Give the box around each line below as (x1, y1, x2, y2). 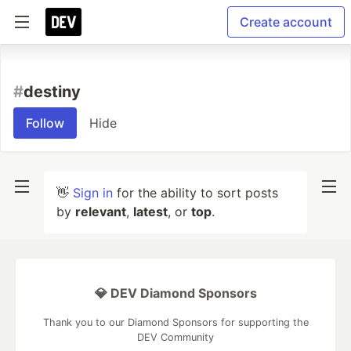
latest (133, 204, 168, 219)
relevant (75, 204, 126, 219)
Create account (240, 14, 332, 30)
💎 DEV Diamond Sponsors (94, 285, 257, 301)
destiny (24, 82, 81, 101)
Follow (26, 115, 64, 131)
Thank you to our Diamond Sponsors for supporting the (42, 317, 309, 328)
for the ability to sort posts (113, 185, 278, 201)
